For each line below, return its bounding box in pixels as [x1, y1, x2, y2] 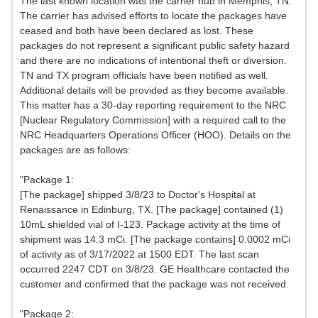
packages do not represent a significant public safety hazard [20, 40, 290, 52]
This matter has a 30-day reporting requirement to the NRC [20, 99, 286, 111]
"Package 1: [20, 174, 74, 186]
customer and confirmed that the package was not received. [20, 278, 289, 290]
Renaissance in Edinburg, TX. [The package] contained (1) [20, 204, 283, 216]
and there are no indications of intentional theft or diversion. [20, 55, 287, 67]
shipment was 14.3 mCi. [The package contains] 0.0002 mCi [20, 234, 290, 246]
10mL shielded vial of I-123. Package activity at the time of [20, 219, 280, 231]
